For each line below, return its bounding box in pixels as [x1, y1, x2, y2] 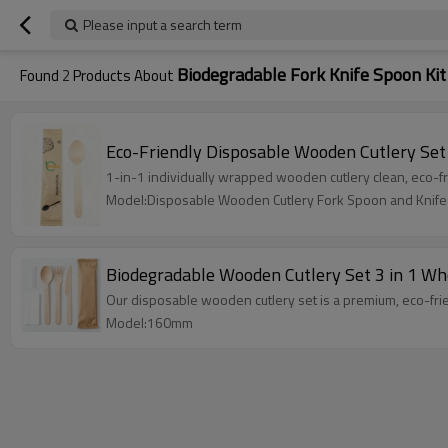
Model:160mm [106, 312, 193, 334]
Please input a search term [83, 14, 242, 35]
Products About [70, 64, 177, 87]
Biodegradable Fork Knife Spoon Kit [177, 61, 446, 88]
